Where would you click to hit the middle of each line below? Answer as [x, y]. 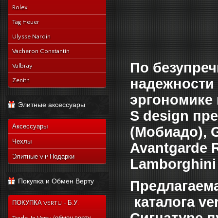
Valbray [22, 66]
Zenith [21, 80]
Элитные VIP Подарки [43, 157]
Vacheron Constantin [41, 51]
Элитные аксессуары [52, 105]
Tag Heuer [26, 22]
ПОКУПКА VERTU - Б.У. [45, 203]
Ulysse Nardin [31, 36]
